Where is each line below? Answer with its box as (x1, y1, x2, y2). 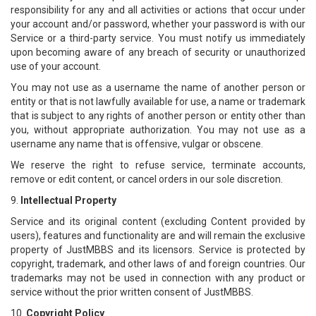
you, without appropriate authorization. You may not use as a (11, 124, 305, 135)
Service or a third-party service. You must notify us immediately (11, 32, 305, 44)
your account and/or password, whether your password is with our (11, 18, 305, 30)
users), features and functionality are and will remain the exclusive (11, 230, 305, 241)
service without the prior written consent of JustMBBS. (11, 286, 253, 298)
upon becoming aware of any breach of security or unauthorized (11, 47, 305, 58)
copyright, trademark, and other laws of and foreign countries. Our (11, 258, 305, 269)
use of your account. (11, 61, 101, 72)
